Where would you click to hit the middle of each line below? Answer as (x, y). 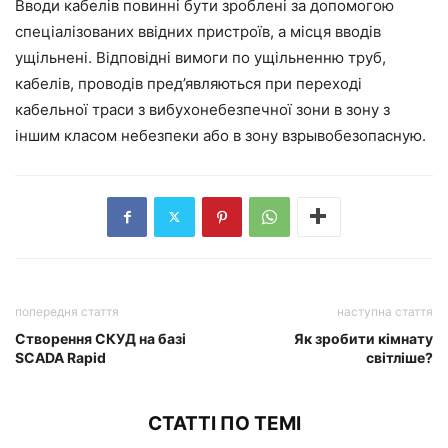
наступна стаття (385, 311)
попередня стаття (67, 311)
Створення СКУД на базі (100, 338)
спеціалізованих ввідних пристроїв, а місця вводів (198, 31)
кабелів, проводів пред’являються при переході (188, 83)
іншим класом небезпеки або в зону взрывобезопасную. (220, 135)
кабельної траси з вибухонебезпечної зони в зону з (202, 109)
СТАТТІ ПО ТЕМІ (224, 423)
